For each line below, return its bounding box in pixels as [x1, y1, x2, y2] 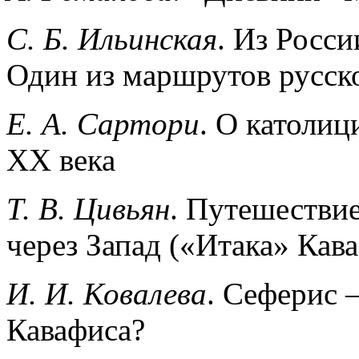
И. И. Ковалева [6, 276, 207, 311]
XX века [6, 142, 115, 177]
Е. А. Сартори [6, 106, 200, 141]
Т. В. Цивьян [6, 191, 170, 226]
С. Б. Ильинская [6, 21, 217, 56]
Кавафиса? [6, 312, 145, 347]
